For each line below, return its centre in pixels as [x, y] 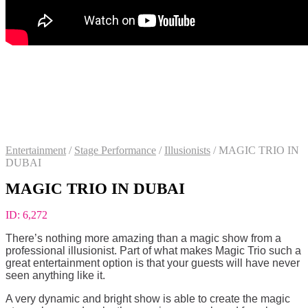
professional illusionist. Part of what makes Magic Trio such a [153, 251]
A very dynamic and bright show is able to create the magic [148, 299]
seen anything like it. [55, 276]
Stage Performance [115, 150]
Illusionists [187, 150]
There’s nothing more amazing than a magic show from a [143, 239]
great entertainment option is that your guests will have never [153, 263]
